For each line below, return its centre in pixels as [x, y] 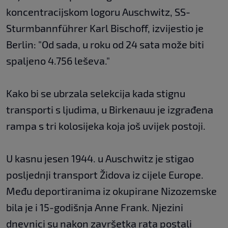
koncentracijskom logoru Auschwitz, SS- [98, 11]
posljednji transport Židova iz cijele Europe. [105, 174]
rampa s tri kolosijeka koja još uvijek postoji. [106, 125]
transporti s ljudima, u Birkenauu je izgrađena [110, 109]
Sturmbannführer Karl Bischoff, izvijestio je [105, 28]
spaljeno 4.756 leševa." [58, 60]
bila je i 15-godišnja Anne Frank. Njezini [95, 207]
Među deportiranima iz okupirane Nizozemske [111, 191]
